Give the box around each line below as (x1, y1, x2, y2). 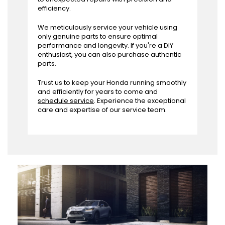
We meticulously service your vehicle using (38, 23, 177, 33)
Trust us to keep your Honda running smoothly (38, 78, 186, 88)
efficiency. (38, 4, 71, 14)
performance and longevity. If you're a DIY (38, 41, 173, 51)
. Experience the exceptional (94, 96, 186, 106)
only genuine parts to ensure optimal (38, 32, 158, 42)
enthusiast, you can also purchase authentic (38, 50, 181, 60)
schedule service (38, 96, 94, 106)
